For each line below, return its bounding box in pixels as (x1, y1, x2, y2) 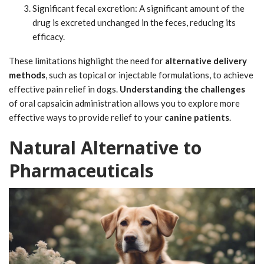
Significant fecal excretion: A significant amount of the (32, 2, 245, 14)
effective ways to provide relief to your (9, 111, 164, 123)
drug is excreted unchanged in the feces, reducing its (32, 16, 236, 28)
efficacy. (32, 31, 65, 42)
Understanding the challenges (120, 83, 245, 94)
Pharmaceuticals (9, 158, 154, 183)
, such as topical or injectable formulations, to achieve (45, 69, 253, 80)
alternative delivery (165, 55, 247, 66)
